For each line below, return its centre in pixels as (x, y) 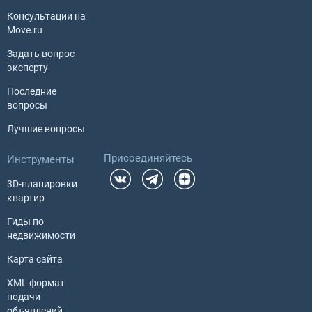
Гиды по (25, 221)
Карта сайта (35, 259)
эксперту (28, 67)
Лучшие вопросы (46, 128)
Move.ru (25, 30)
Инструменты (41, 159)
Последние (32, 91)
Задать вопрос (41, 53)
